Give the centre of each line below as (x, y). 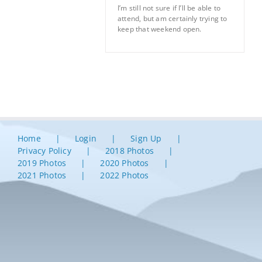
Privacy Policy (44, 150)
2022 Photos (125, 175)
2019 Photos (42, 163)
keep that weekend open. (160, 29)
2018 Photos (130, 150)
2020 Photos (125, 163)
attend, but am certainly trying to (173, 18)
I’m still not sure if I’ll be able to (169, 8)
